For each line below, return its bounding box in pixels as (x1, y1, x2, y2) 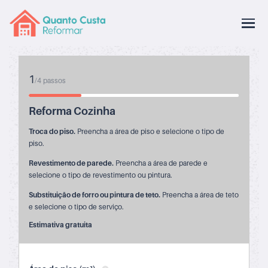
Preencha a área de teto (160, 190, 239, 199)
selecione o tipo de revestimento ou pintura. (29, 170, 172, 179)
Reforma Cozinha (29, 105, 115, 117)
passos (41, 76, 66, 85)
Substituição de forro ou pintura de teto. (29, 190, 160, 199)
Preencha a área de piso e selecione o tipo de (75, 127, 224, 136)
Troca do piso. (29, 127, 75, 136)
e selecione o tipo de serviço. (29, 202, 124, 211)
